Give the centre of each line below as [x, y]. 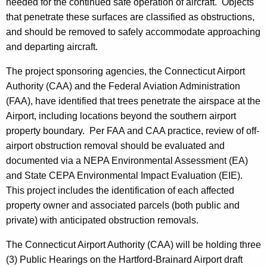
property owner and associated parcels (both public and [123, 206]
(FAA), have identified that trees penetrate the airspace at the [133, 101]
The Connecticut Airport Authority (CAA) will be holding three [133, 245]
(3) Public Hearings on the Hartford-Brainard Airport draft [124, 260]
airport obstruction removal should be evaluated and [115, 146]
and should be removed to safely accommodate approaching [133, 32]
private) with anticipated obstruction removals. [102, 221]
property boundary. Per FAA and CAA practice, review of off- [133, 131]
